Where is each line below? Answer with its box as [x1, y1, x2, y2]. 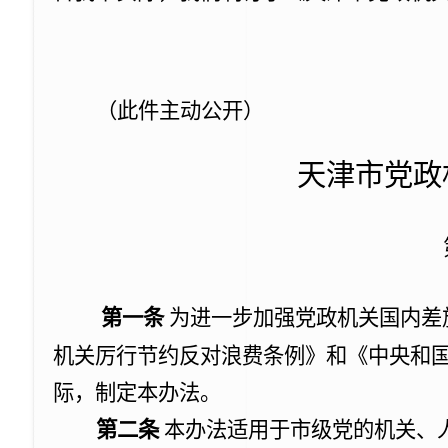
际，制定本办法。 [53, 381, 221, 405]
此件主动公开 [116, 99, 243, 123]
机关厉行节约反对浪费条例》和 [53, 344, 347, 368]
